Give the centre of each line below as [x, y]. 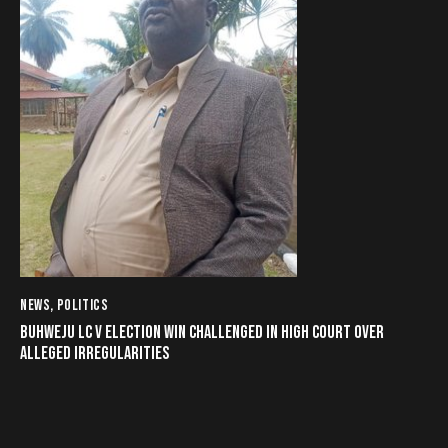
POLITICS [82, 306]
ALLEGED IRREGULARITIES [94, 353]
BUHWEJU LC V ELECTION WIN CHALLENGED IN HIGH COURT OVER [202, 332]
